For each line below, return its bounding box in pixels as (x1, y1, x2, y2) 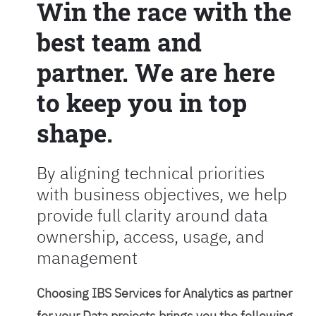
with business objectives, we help (36, 183, 287, 206)
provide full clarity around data (36, 204, 268, 227)
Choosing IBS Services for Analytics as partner (36, 285, 292, 302)
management (36, 246, 138, 269)
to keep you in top (36, 86, 247, 119)
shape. (36, 116, 113, 150)
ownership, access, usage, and (36, 225, 265, 248)
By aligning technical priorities (36, 162, 265, 185)
